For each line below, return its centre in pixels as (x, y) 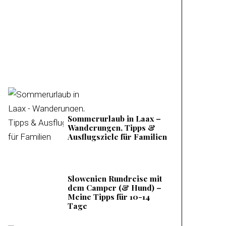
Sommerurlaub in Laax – (114, 118)
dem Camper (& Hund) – (115, 187)
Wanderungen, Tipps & (111, 127)
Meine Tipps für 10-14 (109, 196)
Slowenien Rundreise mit (115, 178)
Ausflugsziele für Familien (117, 136)
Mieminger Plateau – (89, 11)
